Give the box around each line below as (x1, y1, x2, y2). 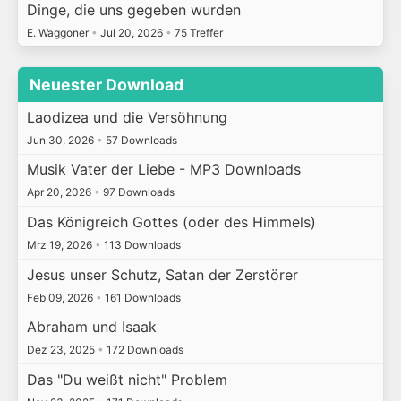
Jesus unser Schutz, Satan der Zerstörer (26, 265, 298, 284)
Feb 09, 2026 (26, 290, 96, 304)
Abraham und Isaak (26, 318, 157, 337)
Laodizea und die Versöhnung (26, 107, 227, 126)
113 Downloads (100, 237, 181, 252)
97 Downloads (99, 185, 175, 200)
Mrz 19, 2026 (26, 237, 95, 252)
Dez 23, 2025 (26, 343, 98, 357)
